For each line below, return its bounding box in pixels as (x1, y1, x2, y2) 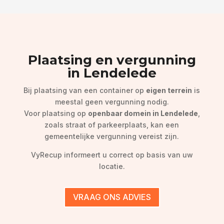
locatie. (98, 162, 125, 171)
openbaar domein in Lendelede (87, 109, 198, 118)
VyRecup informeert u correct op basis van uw (30, 150, 193, 159)
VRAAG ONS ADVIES (72, 192, 151, 202)
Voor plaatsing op (23, 109, 88, 118)
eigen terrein (146, 86, 192, 95)
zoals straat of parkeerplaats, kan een (44, 120, 179, 129)
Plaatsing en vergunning (27, 52, 196, 68)
